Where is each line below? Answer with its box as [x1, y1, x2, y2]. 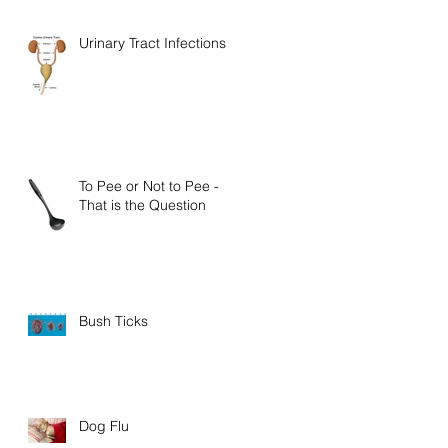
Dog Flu [79, 416, 129, 435]
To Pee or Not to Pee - [79, 176, 219, 195]
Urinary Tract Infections [79, 33, 226, 52]
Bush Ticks [79, 311, 148, 330]
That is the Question [79, 195, 206, 214]
